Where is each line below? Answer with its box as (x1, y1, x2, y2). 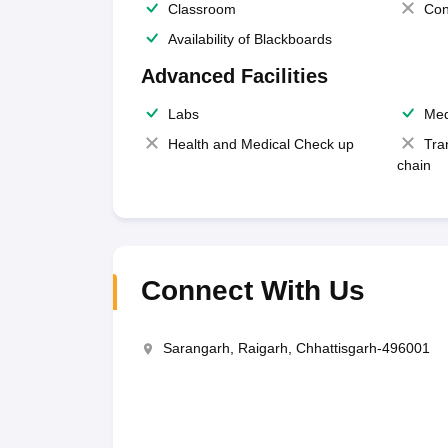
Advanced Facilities (140, 65, 328, 87)
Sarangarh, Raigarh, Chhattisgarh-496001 (162, 340, 430, 356)
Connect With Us (140, 275, 365, 306)
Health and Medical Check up (167, 136, 354, 152)
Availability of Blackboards (167, 31, 332, 47)
